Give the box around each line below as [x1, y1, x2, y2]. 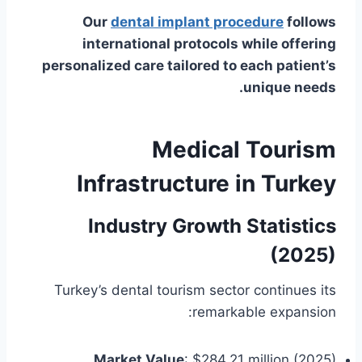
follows [284, 14, 336, 31]
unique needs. [243, 79, 336, 96]
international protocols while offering [82, 36, 336, 53]
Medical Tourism [152, 136, 336, 164]
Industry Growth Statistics [88, 214, 336, 238]
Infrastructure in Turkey [77, 170, 336, 198]
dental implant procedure [111, 14, 284, 31]
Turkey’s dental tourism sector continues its [54, 282, 336, 299]
